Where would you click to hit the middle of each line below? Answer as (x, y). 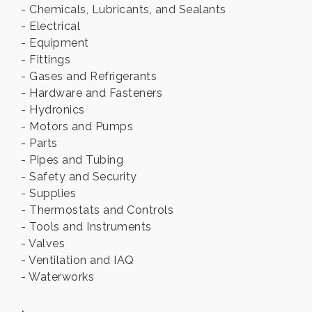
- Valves (43, 244)
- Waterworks (57, 277)
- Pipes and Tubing (72, 160)
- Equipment (55, 43)
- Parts (39, 143)
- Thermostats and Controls (97, 210)
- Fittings (46, 60)
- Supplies (48, 194)
